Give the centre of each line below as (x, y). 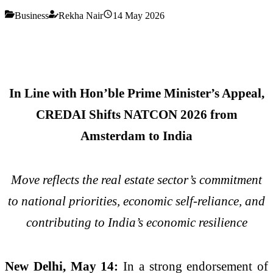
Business (32, 15)
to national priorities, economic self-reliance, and (136, 201)
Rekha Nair (81, 15)
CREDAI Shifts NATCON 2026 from (136, 115)
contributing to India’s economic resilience (136, 222)
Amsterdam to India (136, 136)
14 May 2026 (139, 15)
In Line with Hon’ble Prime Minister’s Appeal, (136, 93)
